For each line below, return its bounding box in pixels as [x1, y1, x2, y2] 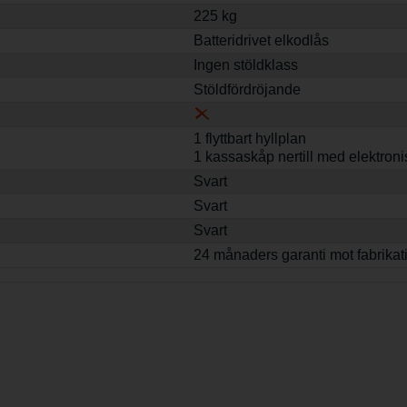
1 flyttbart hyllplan [194, 131, 307, 147]
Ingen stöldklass [194, 57, 299, 74]
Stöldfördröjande [194, 82, 302, 98]
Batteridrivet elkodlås [194, 33, 330, 49]
